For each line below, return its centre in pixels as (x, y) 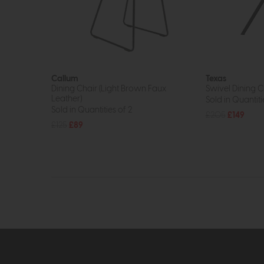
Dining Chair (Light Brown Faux (109, 89)
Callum (65, 79)
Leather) (67, 99)
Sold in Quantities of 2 (92, 110)
